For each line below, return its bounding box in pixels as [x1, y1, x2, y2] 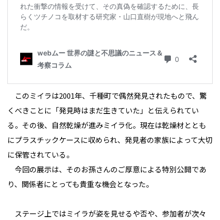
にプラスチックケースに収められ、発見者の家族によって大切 [7, 135, 213, 145]
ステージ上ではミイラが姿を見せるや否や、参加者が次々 [7, 208, 206, 219]
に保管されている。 [7, 149, 74, 160]
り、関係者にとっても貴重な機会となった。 [7, 179, 153, 190]
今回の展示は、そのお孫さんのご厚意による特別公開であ [7, 164, 206, 175]
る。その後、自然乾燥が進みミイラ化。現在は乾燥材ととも [7, 120, 206, 131]
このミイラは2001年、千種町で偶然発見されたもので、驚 [7, 90, 207, 101]
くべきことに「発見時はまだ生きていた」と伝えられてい [7, 105, 199, 116]
